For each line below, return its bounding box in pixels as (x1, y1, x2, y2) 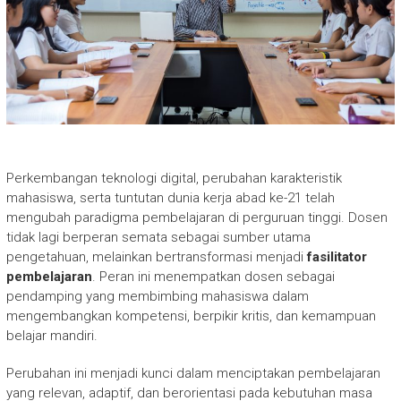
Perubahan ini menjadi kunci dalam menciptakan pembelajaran (5, 364, 380, 381)
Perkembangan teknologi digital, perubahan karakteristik (5, 169, 342, 186)
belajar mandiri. (5, 327, 98, 344)
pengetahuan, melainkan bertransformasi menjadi (5, 248, 307, 265)
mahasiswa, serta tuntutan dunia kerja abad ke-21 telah (5, 189, 335, 206)
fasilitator (306, 248, 367, 265)
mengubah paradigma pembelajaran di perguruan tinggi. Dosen (5, 209, 388, 226)
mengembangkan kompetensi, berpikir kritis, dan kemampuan (5, 307, 376, 324)
